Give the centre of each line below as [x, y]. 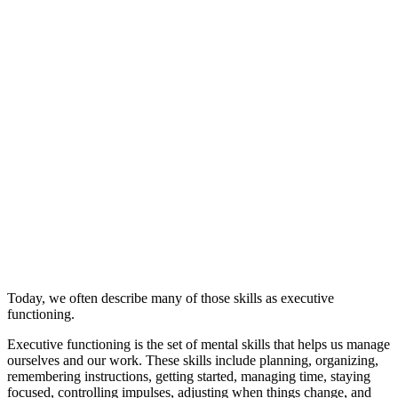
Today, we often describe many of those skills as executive [171, 298]
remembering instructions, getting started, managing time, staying [189, 376]
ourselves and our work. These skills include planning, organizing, [193, 360]
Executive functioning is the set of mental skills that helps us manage [199, 344]
